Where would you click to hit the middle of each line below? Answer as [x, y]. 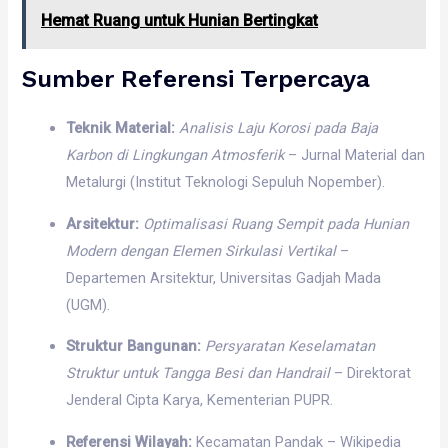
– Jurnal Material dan [355, 154]
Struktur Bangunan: [134, 346]
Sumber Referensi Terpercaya [196, 78]
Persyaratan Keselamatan [290, 346]
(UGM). [88, 304]
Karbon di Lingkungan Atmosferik [175, 154]
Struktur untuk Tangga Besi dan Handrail [198, 373]
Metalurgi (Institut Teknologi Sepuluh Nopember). [226, 181]
